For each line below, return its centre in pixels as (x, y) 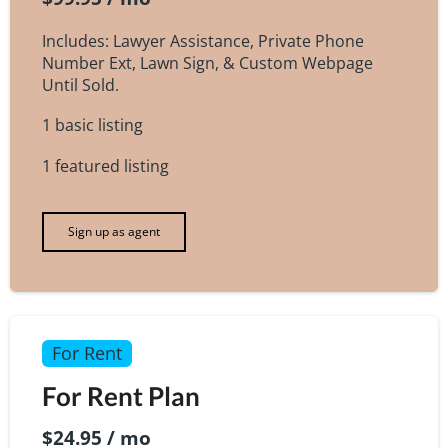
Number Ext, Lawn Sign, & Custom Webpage (207, 63)
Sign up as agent (114, 231)
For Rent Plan (121, 396)
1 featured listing (105, 166)
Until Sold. (80, 85)
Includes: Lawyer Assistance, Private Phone (203, 41)
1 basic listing (92, 125)
